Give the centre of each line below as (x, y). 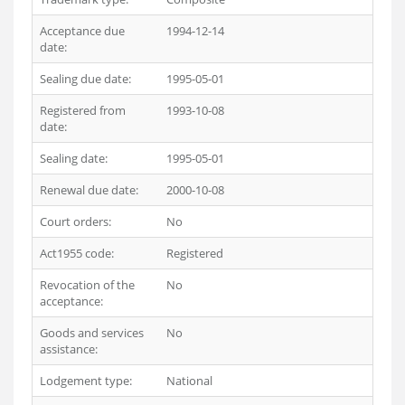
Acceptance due (82, 31)
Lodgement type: (86, 381)
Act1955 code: (77, 253)
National (189, 381)
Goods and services (92, 333)
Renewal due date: (89, 190)
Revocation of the (87, 285)
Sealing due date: (85, 79)
